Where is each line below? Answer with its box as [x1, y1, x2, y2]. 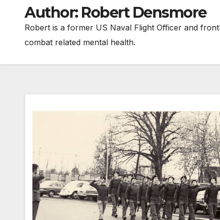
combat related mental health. [25, 37, 136, 47]
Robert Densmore [81, 3, 207, 22]
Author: [25, 3, 81, 22]
